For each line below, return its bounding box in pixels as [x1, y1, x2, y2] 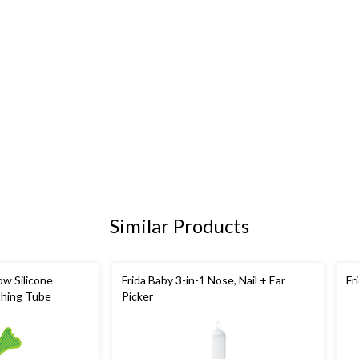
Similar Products [110, 214, 249, 238]
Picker [122, 289, 153, 304]
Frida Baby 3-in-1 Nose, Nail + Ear [122, 273, 285, 288]
